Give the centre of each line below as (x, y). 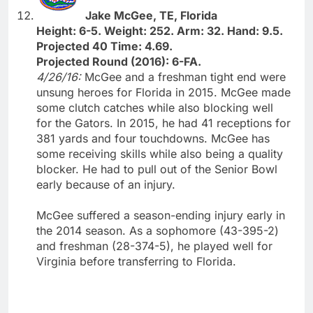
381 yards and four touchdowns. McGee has (153, 138)
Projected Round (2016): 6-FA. (119, 61)
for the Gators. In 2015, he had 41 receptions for (163, 123)
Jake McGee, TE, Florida (151, 15)
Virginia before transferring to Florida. (136, 261)
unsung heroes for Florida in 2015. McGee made (163, 92)
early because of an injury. (106, 184)
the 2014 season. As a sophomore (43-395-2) (158, 230)
